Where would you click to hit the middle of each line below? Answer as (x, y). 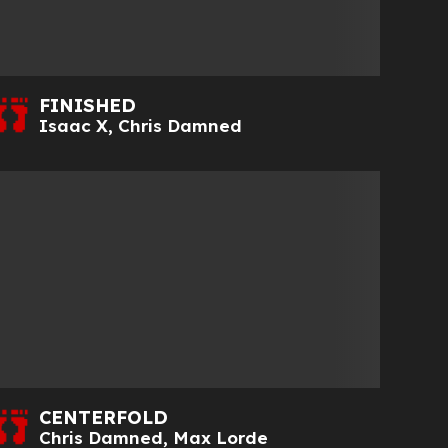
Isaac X (74, 125)
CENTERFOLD (104, 418)
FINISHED (88, 105)
